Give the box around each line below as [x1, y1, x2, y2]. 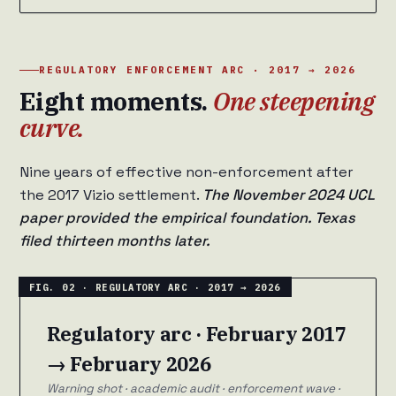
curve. [19, 111, 84, 145]
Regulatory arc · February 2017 [47, 321, 346, 347]
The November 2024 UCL [202, 186, 375, 205]
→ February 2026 [47, 351, 211, 377]
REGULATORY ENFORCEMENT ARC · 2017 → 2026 [39, 64, 357, 77]
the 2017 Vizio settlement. [19, 186, 202, 205]
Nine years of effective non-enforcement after [19, 163, 354, 182]
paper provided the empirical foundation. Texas [19, 209, 355, 228]
